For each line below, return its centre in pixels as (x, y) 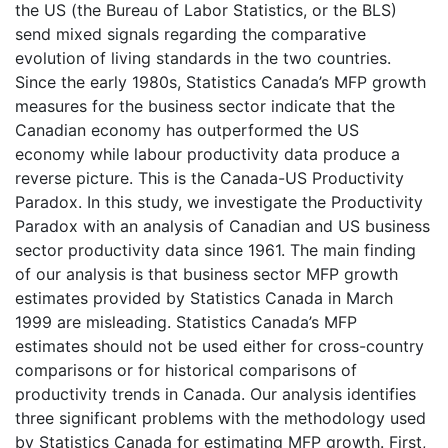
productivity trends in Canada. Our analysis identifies (215, 393)
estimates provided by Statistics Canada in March (204, 297)
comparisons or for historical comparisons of (186, 369)
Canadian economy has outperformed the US (187, 129)
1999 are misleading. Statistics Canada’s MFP (186, 321)
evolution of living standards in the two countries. (203, 57)
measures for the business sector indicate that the (205, 105)
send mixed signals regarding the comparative (190, 33)
